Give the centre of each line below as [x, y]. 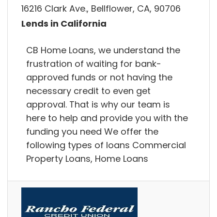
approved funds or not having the [99, 77]
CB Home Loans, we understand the [103, 50]
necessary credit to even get [88, 91]
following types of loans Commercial [106, 145]
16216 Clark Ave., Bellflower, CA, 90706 [101, 8]
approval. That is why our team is [98, 104]
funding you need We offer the [92, 131]
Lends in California [64, 24]
